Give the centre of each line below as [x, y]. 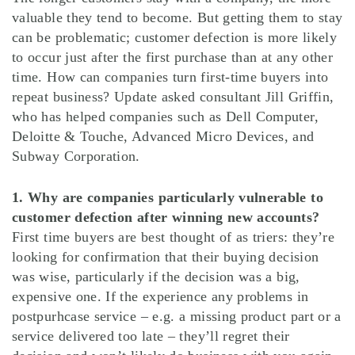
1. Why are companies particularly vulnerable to [168, 198]
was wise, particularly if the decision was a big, [156, 277]
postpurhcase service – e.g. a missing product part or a [177, 317]
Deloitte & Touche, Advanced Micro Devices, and [163, 137]
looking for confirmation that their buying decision [166, 257]
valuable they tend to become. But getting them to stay [177, 18]
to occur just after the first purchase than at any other [173, 57]
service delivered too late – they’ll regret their [151, 336]
